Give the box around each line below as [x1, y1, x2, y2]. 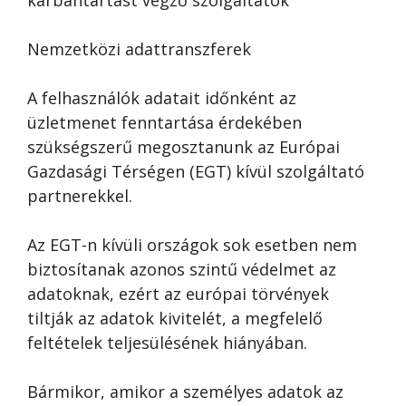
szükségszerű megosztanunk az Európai [27, 136, 340, 158]
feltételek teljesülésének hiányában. [27, 332, 307, 353]
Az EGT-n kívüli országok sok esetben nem [27, 234, 357, 256]
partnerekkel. [27, 185, 132, 207]
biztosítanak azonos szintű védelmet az [27, 258, 336, 280]
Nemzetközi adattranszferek [27, 38, 251, 60]
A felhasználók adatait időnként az [27, 87, 296, 109]
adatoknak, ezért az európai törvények [27, 283, 329, 304]
